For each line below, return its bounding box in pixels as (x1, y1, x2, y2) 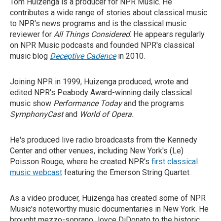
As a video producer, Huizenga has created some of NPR (10, 193, 206, 203)
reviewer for (10, 30, 54, 39)
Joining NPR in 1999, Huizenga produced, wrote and (10, 77, 188, 86)
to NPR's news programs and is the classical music (10, 19, 186, 28)
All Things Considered (54, 30, 130, 39)
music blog (10, 51, 50, 61)
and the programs (122, 99, 184, 108)
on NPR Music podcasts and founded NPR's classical (10, 40, 194, 50)
